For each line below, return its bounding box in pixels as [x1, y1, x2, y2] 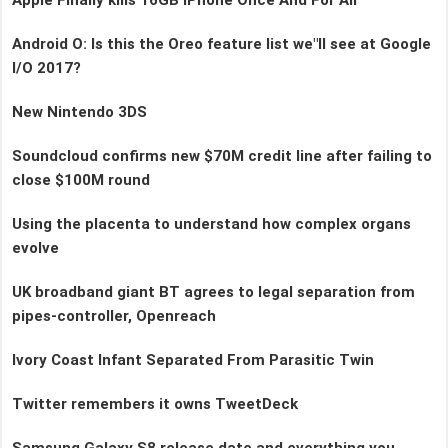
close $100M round [12, 170, 150, 189]
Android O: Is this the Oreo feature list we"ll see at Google [12, 34, 431, 53]
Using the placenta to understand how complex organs [12, 214, 411, 233]
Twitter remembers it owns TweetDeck [12, 394, 298, 413]
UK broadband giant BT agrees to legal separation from [12, 282, 415, 301]
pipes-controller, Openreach [12, 306, 216, 325]
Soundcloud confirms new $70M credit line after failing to [12, 146, 432, 165]
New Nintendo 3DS [12, 102, 147, 121]
